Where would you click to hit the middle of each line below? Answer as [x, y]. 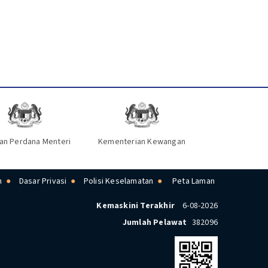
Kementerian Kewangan [142, 142]
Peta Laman [194, 182]
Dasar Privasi [43, 182]
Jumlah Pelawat [155, 223]
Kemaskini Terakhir [135, 206]
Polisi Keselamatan [118, 182]
